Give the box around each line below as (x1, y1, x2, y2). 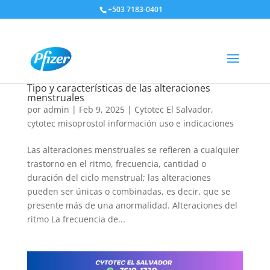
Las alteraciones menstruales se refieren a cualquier (27, 144, 239, 155)
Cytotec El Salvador (134, 104, 211, 115)
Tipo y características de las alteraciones (27, 81, 210, 95)
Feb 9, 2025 (78, 104, 125, 115)
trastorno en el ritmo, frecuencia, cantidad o (27, 158, 206, 169)
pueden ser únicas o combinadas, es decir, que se (27, 186, 230, 197)
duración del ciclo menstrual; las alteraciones (27, 172, 211, 183)
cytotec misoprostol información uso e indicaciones (27, 118, 234, 129)
